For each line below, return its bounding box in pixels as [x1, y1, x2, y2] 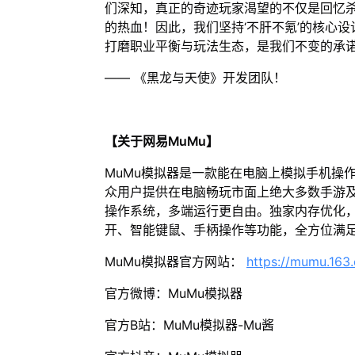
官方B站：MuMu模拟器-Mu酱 [104, 317, 274, 333]
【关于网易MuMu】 [104, 133, 219, 149]
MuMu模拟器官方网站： [104, 254, 246, 269]
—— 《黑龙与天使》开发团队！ [104, 70, 286, 86]
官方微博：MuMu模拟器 [104, 285, 242, 301]
